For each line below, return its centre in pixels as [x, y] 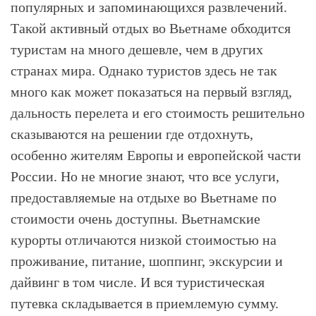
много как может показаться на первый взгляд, [151, 92]
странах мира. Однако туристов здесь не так [144, 71]
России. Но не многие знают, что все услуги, [145, 176]
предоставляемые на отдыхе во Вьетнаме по [144, 197]
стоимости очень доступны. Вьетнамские [135, 219]
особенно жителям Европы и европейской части [156, 155]
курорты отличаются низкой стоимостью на [144, 240]
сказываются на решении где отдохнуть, [132, 134]
